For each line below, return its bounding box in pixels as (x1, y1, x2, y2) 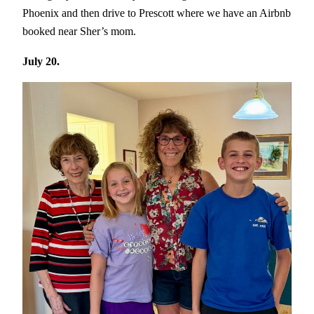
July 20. (22, 54, 60, 68)
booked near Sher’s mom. (22, 25, 136, 39)
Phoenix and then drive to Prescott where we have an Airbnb (22, 6, 291, 20)
